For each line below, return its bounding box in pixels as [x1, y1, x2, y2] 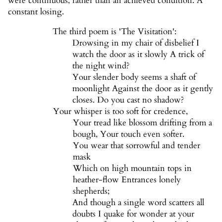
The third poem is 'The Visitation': [52, 26, 176, 38]
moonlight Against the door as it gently [72, 83, 214, 95]
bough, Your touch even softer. [73, 128, 185, 140]
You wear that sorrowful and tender [73, 140, 201, 152]
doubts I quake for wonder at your [72, 208, 195, 220]
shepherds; [73, 185, 110, 197]
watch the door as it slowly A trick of [72, 49, 205, 60]
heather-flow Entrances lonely [73, 174, 181, 186]
